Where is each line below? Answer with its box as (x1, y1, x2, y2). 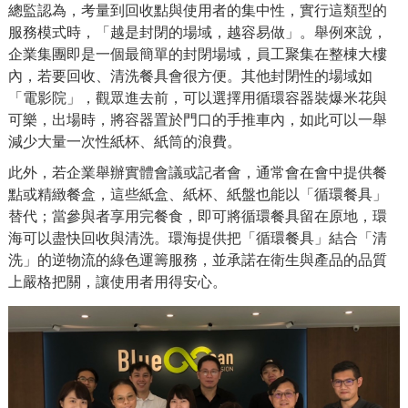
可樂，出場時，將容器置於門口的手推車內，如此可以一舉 (8, 109, 387, 130)
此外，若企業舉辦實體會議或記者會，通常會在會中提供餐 (8, 162, 387, 183)
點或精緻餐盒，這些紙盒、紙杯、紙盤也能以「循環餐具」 (8, 184, 387, 205)
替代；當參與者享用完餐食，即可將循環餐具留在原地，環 (8, 206, 387, 227)
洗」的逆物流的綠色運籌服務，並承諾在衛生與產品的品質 (8, 250, 387, 270)
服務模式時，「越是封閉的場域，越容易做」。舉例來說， (8, 22, 387, 43)
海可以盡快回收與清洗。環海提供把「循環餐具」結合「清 (8, 228, 387, 249)
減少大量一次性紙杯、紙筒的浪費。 (8, 131, 241, 152)
